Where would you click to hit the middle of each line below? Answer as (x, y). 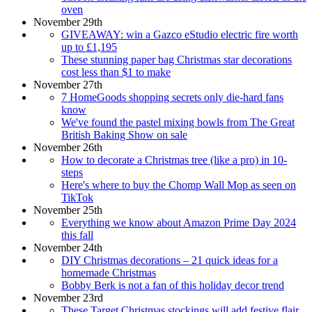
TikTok (77, 197)
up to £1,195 (89, 47)
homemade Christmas (109, 272)
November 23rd (68, 297)
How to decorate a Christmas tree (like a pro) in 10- (174, 159)
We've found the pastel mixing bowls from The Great (178, 122)
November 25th (68, 210)
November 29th (68, 22)
